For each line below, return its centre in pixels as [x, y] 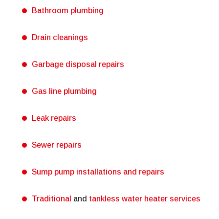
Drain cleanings [60, 38]
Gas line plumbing [64, 91]
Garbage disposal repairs [78, 65]
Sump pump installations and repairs [98, 172]
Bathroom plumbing [68, 11]
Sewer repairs [57, 145]
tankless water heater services [145, 199]
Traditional [52, 199]
